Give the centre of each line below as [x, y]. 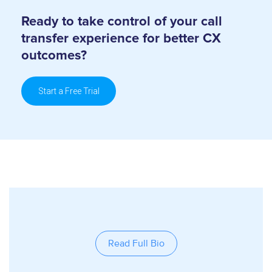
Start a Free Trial [69, 91]
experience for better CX [147, 39]
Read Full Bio [136, 244]
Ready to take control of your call [122, 22]
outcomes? [54, 56]
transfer [47, 39]
